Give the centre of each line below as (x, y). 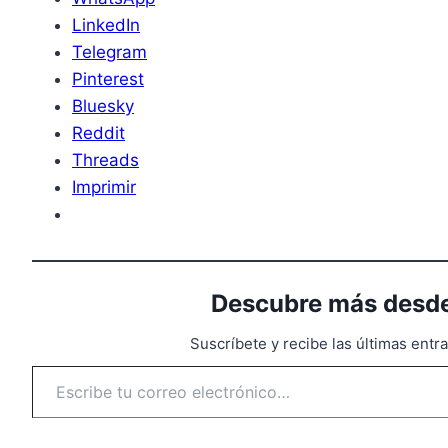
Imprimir (104, 186)
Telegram (109, 51)
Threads (105, 159)
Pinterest (108, 78)
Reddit (98, 132)
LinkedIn (106, 24)
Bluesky (103, 105)
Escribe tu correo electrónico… (82, 364)
